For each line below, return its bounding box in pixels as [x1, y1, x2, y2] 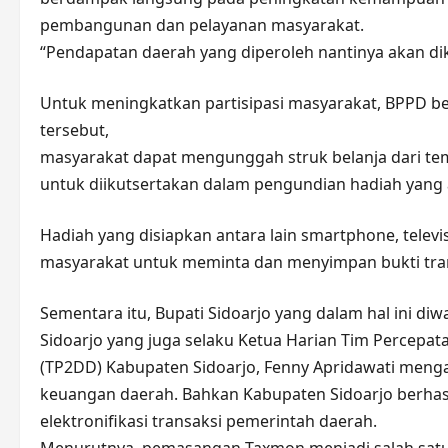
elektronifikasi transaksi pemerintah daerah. [40, 410, 377, 432]
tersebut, [40, 119, 109, 141]
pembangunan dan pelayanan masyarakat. [40, 14, 364, 36]
